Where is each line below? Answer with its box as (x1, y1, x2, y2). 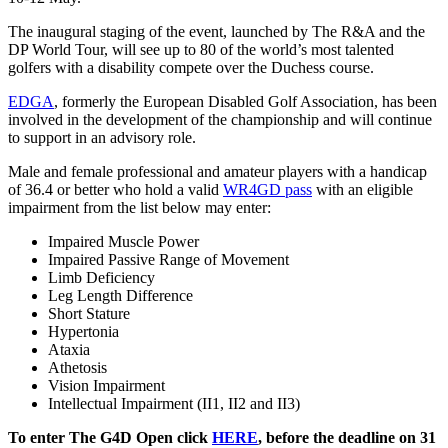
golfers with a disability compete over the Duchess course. (8, 58, 374, 76)
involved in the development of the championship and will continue (8, 110, 432, 128)
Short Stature (48, 304, 130, 322)
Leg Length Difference (48, 286, 193, 304)
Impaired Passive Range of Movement (48, 250, 289, 268)
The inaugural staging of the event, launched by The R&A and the (8, 22, 425, 40)
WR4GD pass (223, 180, 312, 198)
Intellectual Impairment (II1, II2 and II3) (48, 394, 300, 412)
